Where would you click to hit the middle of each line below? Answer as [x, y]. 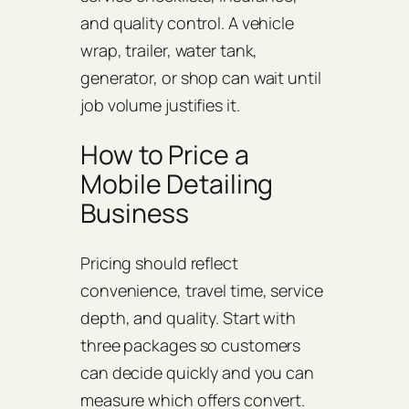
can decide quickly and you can [197, 373]
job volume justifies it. [160, 105]
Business [135, 213]
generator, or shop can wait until [201, 78]
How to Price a [165, 154]
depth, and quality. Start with [188, 318]
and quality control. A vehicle [187, 23]
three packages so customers [191, 346]
